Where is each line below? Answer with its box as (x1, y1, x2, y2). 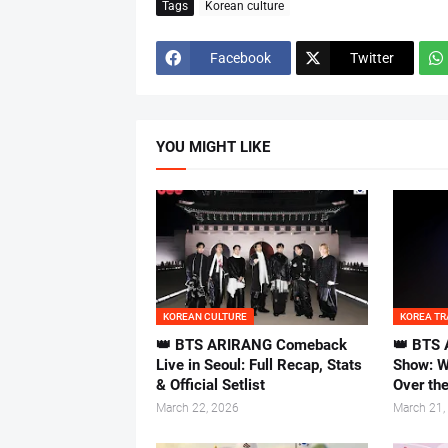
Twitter (349, 49, 394, 66)
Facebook (209, 49, 271, 66)
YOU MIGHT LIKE (155, 138, 270, 157)
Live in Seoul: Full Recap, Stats (155, 356, 362, 375)
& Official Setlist (155, 376, 265, 395)
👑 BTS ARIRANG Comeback (155, 336, 347, 355)
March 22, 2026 (155, 401, 239, 416)
